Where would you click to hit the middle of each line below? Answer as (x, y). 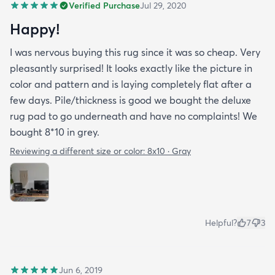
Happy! (35, 29)
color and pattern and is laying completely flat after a (131, 84)
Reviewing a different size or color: (79, 151)
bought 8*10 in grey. (55, 132)
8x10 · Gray (169, 151)
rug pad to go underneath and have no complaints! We (134, 116)
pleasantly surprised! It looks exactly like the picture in (131, 68)
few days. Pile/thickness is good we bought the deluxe (130, 100)
